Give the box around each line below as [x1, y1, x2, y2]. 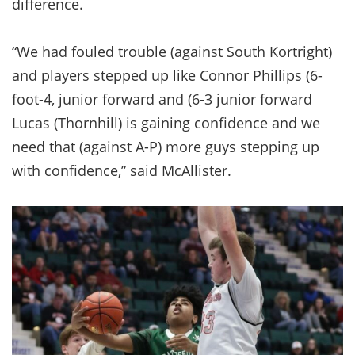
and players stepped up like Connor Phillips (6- [12, 65, 323, 85]
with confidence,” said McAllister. [12, 160, 235, 180]
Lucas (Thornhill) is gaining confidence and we [12, 113, 320, 132]
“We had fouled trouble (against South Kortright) [12, 41, 332, 61]
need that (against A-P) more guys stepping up [12, 136, 319, 156]
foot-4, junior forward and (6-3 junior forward [12, 89, 312, 109]
